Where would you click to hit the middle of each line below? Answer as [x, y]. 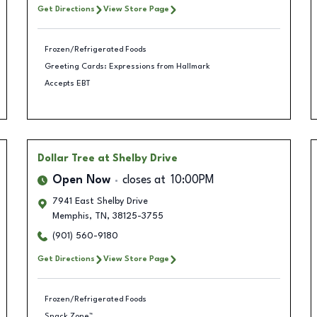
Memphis [70, 216]
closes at [144, 180]
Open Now [81, 180]
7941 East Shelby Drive [100, 201]
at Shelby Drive [137, 158]
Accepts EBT [68, 83]
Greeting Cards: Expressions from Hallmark [127, 66]
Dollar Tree [66, 158]
